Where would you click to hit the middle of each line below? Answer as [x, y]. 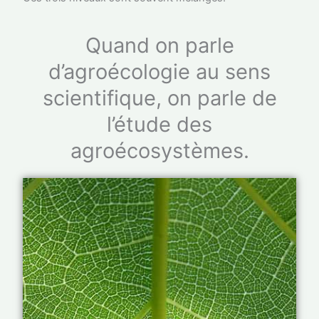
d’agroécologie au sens [159, 72]
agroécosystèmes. [159, 151]
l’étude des [159, 125]
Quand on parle [159, 46]
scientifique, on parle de [159, 98]
